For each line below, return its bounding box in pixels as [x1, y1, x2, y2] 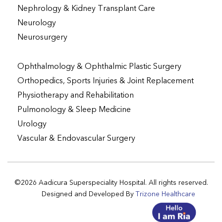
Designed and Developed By [42, 189, 136, 199]
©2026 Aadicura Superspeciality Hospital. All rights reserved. [14, 178, 208, 188]
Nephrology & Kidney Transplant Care [17, 3, 155, 14]
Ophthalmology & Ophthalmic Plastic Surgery [17, 61, 181, 72]
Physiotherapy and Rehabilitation [17, 90, 134, 101]
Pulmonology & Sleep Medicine [17, 104, 131, 115]
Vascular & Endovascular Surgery [17, 133, 135, 144]
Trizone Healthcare [136, 189, 196, 199]
